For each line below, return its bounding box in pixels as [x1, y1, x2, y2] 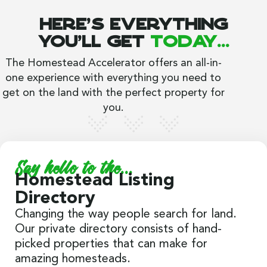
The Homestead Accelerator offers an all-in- [5, 57, 222, 69]
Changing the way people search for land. [15, 208, 237, 221]
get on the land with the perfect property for [2, 87, 225, 98]
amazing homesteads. [15, 253, 131, 265]
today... [150, 32, 229, 50]
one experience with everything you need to [5, 72, 222, 83]
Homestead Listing [15, 171, 175, 190]
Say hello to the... [15, 159, 133, 182]
